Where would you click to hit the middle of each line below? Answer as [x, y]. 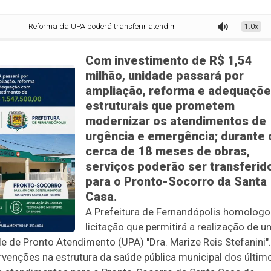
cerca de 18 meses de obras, [168, 152]
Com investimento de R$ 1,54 [169, 61]
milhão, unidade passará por [165, 76]
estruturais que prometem [160, 106]
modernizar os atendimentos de [176, 121]
